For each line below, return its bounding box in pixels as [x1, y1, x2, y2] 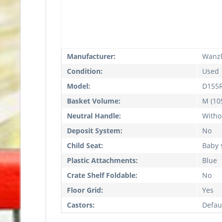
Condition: [67, 66, 103, 76]
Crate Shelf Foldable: [67, 170, 137, 180]
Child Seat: [67, 141, 103, 150]
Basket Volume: [67, 96, 120, 106]
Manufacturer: [67, 52, 115, 61]
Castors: [67, 200, 95, 210]
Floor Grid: [67, 185, 103, 195]
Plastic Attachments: [67, 156, 138, 165]
